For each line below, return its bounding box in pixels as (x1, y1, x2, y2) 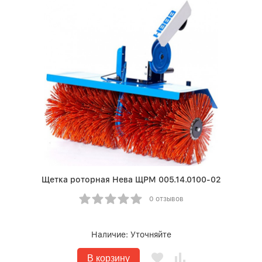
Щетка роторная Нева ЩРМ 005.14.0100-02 (41, 175, 221, 185)
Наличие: (91, 230, 130, 240)
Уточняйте (130, 230, 171, 240)
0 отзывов (149, 195, 184, 204)
